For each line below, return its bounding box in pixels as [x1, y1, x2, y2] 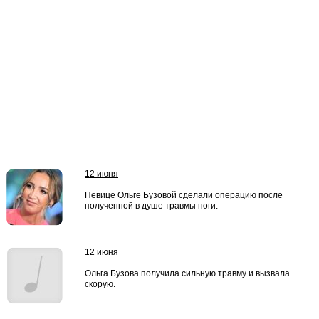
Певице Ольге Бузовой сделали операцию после [85, 190, 283, 200]
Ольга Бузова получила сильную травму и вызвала [85, 268, 290, 278]
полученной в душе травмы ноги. [85, 201, 218, 211]
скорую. [85, 279, 115, 289]
